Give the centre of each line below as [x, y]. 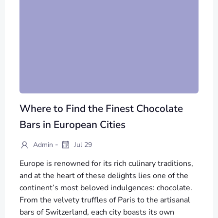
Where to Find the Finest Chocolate [101, 109]
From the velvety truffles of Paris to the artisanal [105, 200]
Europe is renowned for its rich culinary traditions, [106, 163]
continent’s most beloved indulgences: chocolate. [106, 188]
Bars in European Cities [73, 125]
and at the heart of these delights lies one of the [104, 175]
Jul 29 [82, 145]
